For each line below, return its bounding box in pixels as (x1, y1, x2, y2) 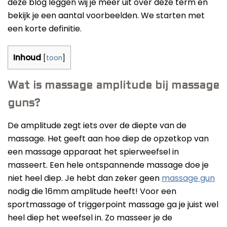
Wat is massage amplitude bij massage (8, 81, 219, 91)
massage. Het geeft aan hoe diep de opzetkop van (8, 132, 209, 144)
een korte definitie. (8, 22, 82, 34)
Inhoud (13, 52, 41, 63)
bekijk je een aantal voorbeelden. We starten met (8, 9, 205, 21)
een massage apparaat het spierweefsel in (8, 145, 179, 158)
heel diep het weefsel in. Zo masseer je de (8, 211, 172, 223)
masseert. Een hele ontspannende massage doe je (8, 159, 209, 171)
